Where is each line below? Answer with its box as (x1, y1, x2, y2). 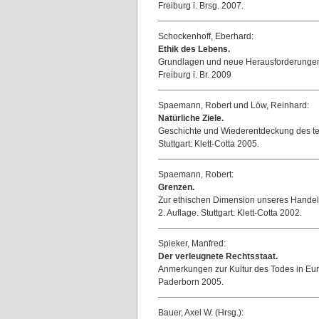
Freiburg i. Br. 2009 (158, 70, 231, 80)
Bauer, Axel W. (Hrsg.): (158, 308, 244, 318)
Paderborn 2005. (158, 277, 224, 287)
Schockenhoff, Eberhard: (158, 31, 253, 41)
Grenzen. (158, 182, 194, 192)
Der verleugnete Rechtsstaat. (158, 251, 278, 261)
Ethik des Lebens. (158, 44, 230, 54)
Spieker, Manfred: (158, 239, 226, 249)
